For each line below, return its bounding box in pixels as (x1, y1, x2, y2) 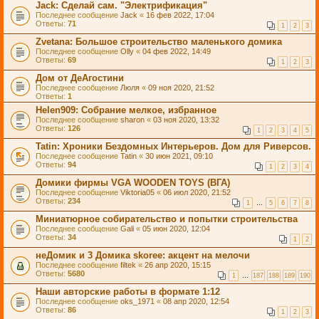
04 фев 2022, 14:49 (142, 47, 211, 56)
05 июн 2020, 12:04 (142, 224, 210, 233)
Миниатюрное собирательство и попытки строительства (36, 214, 298, 224)
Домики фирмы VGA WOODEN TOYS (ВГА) (36, 177, 230, 188)
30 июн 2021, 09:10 (145, 152, 213, 160)
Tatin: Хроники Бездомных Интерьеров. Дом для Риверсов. (36, 141, 311, 152)
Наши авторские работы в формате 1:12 (36, 286, 220, 297)
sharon (120, 115, 145, 124)
